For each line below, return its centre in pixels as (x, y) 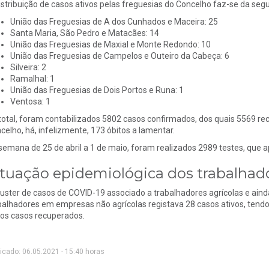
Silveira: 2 (28, 67)
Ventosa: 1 (30, 101)
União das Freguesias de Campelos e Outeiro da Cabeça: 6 (119, 56)
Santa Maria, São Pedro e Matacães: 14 (84, 33)
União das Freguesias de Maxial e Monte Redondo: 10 (110, 44)
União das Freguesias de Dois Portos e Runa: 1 (97, 90)
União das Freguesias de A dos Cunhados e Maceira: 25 (114, 21)
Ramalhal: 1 (32, 78)
